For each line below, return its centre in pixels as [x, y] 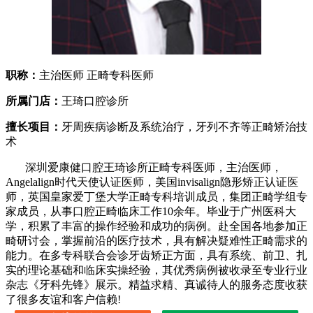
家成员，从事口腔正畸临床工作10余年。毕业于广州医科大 [151, 212]
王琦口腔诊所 [95, 101]
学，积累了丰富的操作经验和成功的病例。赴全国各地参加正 [156, 226]
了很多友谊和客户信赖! [63, 300]
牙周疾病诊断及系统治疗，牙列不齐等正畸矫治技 [184, 127]
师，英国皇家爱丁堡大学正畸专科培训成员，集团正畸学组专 [156, 197]
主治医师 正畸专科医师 [96, 75]
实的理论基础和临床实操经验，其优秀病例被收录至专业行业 [156, 270]
